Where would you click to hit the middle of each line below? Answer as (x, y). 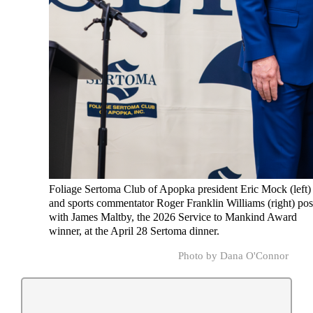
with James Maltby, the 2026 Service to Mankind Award (173, 218)
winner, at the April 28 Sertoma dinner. (134, 232)
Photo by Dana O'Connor (233, 255)
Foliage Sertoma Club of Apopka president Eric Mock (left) (180, 190)
